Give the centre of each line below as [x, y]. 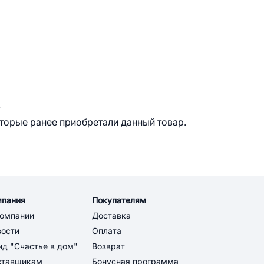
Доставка [111, 216]
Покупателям [119, 200]
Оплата [107, 231]
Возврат [108, 246]
